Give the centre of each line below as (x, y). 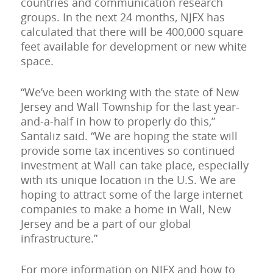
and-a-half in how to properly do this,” (118, 122)
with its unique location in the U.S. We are (128, 180)
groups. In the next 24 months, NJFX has (122, 17)
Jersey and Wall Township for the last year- (130, 107)
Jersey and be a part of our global (106, 224)
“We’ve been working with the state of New (129, 92)
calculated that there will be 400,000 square (132, 32)
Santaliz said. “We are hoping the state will (129, 136)
